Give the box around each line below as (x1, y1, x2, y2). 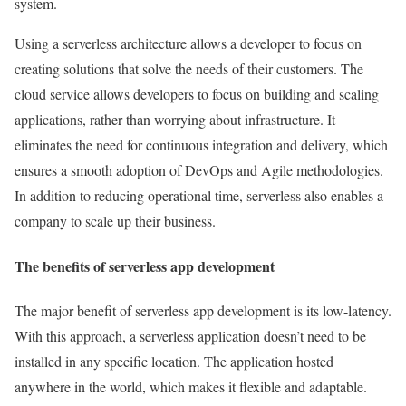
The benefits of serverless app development (14, 255, 275, 276)
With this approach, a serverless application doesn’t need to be (14, 325, 366, 345)
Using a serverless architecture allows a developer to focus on (14, 34, 362, 53)
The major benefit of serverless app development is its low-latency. (14, 300, 391, 320)
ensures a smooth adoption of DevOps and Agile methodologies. (14, 160, 383, 180)
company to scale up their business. (14, 211, 216, 231)
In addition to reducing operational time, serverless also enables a (14, 186, 383, 206)
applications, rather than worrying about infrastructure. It (14, 110, 335, 130)
